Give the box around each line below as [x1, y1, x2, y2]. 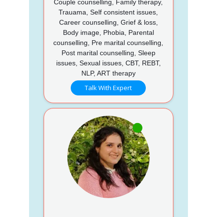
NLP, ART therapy [81, 69, 136, 77]
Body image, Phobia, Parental [62, 28, 154, 36]
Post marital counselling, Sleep [61, 48, 155, 57]
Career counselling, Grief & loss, [59, 18, 158, 26]
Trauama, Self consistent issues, [59, 8, 158, 16]
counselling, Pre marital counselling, [53, 38, 164, 46]
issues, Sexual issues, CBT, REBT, [56, 59, 161, 67]
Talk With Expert [85, 83, 132, 92]
